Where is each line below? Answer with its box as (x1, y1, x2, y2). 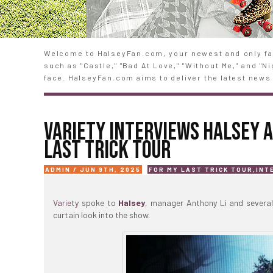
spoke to (79, 197, 119, 208)
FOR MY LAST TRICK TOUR (149, 166, 253, 173)
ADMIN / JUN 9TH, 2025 (45, 166, 141, 173)
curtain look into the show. (53, 210, 150, 220)
